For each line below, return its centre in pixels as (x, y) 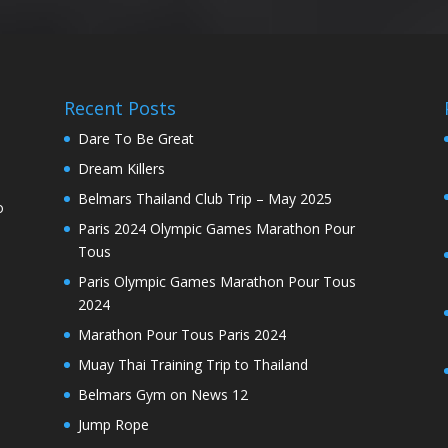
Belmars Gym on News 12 (162, 394)
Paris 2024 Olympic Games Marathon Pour (216, 228)
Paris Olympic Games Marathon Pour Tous (216, 281)
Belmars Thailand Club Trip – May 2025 (204, 198)
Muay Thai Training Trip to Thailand (192, 364)
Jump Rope (113, 424)
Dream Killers (121, 168)
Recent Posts (119, 107)
